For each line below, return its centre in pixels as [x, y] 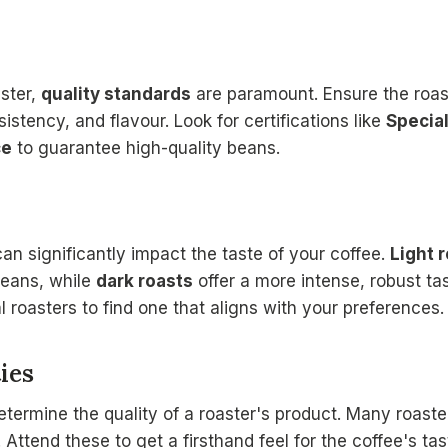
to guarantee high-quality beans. [146, 147]
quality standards [116, 93]
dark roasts [144, 280]
